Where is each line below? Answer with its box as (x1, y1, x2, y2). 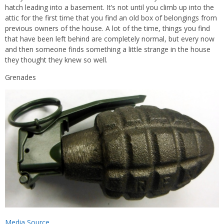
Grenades (5, 72, 36, 82)
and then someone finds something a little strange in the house (5, 44, 210, 54)
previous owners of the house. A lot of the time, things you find (5, 23, 210, 33)
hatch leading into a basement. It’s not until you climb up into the (5, 2, 214, 12)
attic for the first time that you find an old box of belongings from (5, 13, 217, 23)
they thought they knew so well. (5, 55, 107, 65)
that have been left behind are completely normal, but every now (5, 34, 214, 44)
